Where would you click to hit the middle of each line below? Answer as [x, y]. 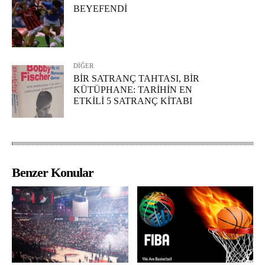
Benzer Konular [53, 172]
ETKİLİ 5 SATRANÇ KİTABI [133, 101]
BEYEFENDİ [101, 8]
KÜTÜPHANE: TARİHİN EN [133, 90]
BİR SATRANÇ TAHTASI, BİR [137, 79]
